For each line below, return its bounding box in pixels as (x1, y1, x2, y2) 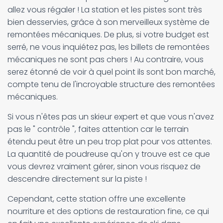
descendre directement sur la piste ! (7, 173, 147, 185)
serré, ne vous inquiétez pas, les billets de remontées (7, 41, 210, 53)
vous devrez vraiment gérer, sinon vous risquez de (7, 161, 201, 172)
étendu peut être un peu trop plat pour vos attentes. (7, 136, 212, 147)
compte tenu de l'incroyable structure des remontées (7, 79, 215, 90)
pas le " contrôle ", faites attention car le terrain (7, 123, 189, 135)
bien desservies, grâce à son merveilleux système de (7, 16, 210, 28)
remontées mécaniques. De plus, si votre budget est (7, 29, 209, 40)
